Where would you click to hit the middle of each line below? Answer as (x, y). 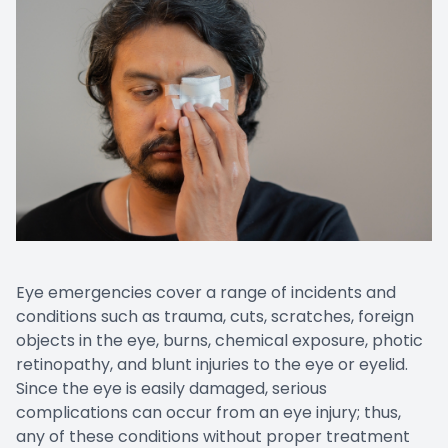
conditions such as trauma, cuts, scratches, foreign (215, 317)
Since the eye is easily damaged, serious (171, 389)
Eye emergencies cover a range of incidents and (206, 293)
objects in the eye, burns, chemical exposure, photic (219, 341)
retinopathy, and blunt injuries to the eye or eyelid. (212, 365)
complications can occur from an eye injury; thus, (208, 413)
